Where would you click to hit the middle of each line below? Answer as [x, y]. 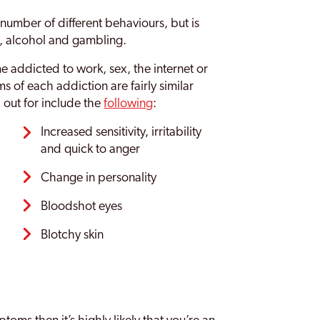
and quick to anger [90, 150]
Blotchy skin [72, 235]
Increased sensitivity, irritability [121, 132]
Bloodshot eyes [81, 207]
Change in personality [99, 178]
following [129, 104]
